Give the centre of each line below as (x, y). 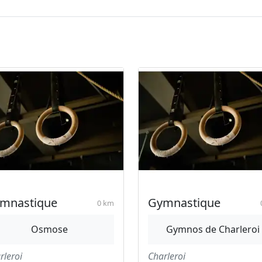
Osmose (49, 229)
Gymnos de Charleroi (213, 229)
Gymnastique (184, 203)
